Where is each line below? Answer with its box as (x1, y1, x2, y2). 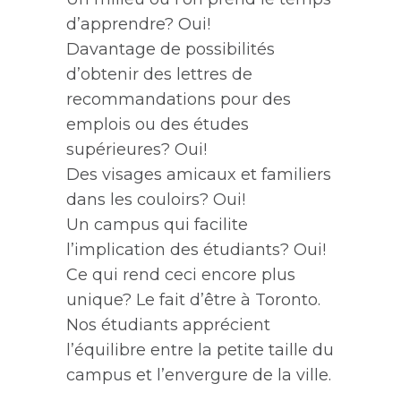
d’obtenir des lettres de (66, 64, 252, 84)
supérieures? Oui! (66, 140, 207, 159)
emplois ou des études (66, 115, 249, 134)
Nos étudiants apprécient (66, 315, 270, 335)
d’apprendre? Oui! (66, 14, 210, 34)
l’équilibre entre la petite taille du (66, 340, 334, 360)
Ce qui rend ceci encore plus (66, 265, 295, 285)
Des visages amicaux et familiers (66, 165, 331, 184)
